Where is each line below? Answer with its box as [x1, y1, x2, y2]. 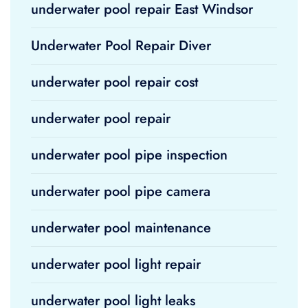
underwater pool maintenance [31, 218, 211, 238]
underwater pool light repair [31, 254, 201, 274]
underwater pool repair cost [31, 72, 198, 92]
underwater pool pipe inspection [31, 145, 228, 165]
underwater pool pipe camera [31, 181, 210, 201]
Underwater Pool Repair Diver [31, 36, 211, 56]
